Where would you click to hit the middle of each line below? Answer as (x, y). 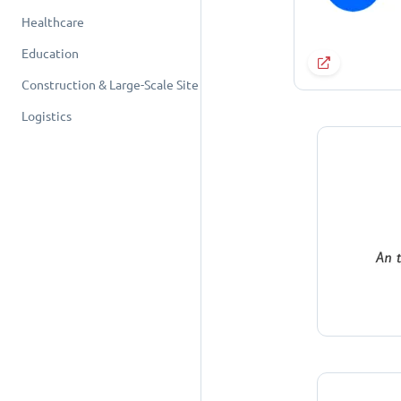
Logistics (47, 116)
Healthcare (53, 22)
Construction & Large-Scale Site (110, 85)
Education (50, 54)
